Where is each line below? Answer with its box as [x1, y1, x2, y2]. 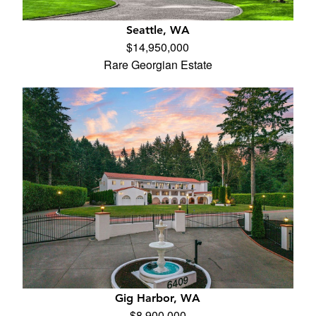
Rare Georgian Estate [103, 56, 212, 73]
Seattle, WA [126, 23, 190, 37]
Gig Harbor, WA [115, 291, 201, 305]
